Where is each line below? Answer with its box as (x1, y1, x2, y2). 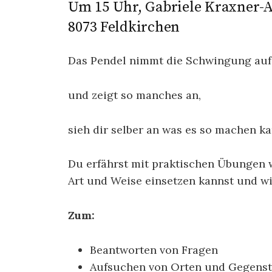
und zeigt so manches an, (68, 87, 204, 102)
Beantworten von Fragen (90, 242, 218, 257)
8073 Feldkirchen (68, 18, 180, 36)
